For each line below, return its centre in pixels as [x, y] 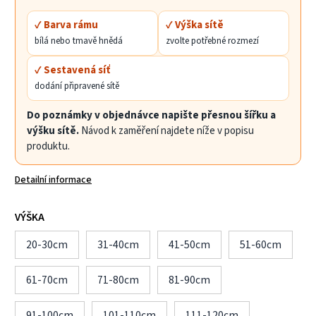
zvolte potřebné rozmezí [212, 41]
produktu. [48, 146]
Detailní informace [53, 180]
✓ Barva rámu [66, 25]
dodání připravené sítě [77, 86]
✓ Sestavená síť [72, 70]
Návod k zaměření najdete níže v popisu [166, 130]
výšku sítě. [53, 130]
